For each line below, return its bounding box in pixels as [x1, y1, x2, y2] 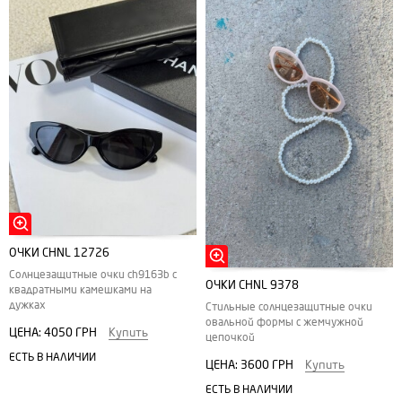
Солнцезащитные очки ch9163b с [9, 268, 177, 282]
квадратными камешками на [9, 284, 152, 297]
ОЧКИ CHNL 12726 [9, 246, 109, 260]
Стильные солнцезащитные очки [205, 300, 372, 313]
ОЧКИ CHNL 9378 [205, 277, 299, 292]
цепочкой [205, 330, 255, 344]
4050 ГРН [44, 326, 97, 340]
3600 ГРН [240, 357, 293, 371]
